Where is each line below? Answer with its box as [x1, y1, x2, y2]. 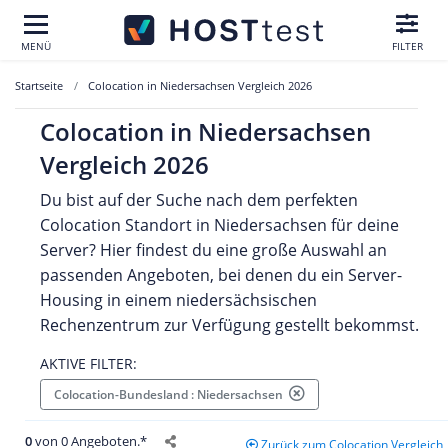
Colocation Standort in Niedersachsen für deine [40, 214, 399, 236]
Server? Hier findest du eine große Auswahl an [40, 239, 387, 261]
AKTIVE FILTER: [40, 353, 137, 373]
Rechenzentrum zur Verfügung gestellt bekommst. [40, 314, 419, 336]
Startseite [15, 78, 63, 93]
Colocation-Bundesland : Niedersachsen [54, 385, 289, 403]
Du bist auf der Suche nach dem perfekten [40, 189, 358, 211]
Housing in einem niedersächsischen [40, 289, 317, 311]
